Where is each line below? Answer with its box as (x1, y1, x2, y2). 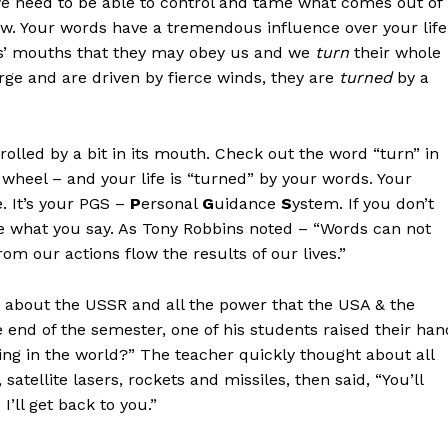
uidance (214, 194, 281, 214)
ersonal (141, 194, 202, 214)
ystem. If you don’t (292, 194, 434, 214)
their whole (354, 43, 441, 63)
